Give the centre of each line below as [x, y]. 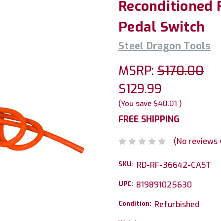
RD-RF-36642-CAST [174, 165]
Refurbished [177, 204]
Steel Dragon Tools [165, 46]
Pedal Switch [162, 27]
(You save [135, 104]
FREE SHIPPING [149, 119]
